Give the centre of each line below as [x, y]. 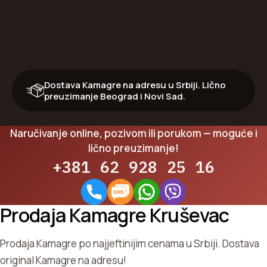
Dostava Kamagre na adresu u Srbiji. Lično [135, 85]
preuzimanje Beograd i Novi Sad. [115, 96]
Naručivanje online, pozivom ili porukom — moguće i [133, 133]
